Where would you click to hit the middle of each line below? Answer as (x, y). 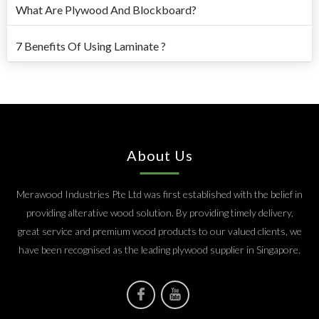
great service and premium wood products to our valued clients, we (159, 231)
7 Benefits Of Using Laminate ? (90, 46)
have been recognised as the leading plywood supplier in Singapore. (159, 250)
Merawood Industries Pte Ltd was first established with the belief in (159, 194)
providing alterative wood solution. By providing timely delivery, (159, 213)
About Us (159, 156)
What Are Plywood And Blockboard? (106, 10)
